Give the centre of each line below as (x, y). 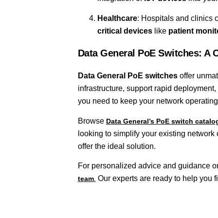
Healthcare (117, 18)
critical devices (125, 31)
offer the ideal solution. (117, 146)
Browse (92, 121)
